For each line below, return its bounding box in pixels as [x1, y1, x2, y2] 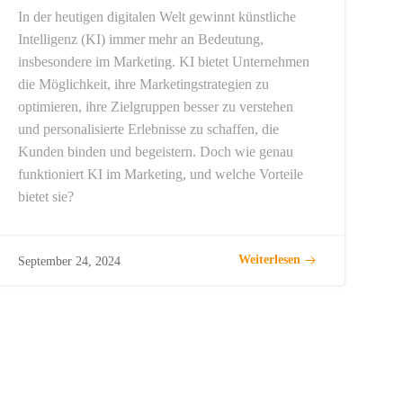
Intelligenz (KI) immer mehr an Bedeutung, [18, 31, 264, 47]
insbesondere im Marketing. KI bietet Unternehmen [18, 53, 310, 69]
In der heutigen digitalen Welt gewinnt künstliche [18, 8, 297, 24]
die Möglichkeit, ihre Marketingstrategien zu [18, 76, 270, 92]
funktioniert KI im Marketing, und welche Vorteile [18, 166, 304, 182]
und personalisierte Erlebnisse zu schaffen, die [18, 121, 280, 137]
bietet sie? [18, 188, 75, 204]
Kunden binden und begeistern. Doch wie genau [18, 143, 294, 159]
